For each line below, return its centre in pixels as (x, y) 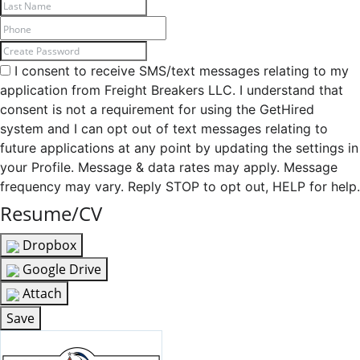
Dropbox (48, 245)
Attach (41, 294)
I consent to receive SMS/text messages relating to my (180, 71)
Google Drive (60, 270)
